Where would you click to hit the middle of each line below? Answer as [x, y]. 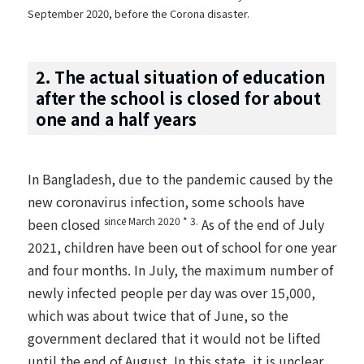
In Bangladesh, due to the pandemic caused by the [180, 178]
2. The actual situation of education [180, 76]
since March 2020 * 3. [151, 220]
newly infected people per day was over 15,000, [171, 292]
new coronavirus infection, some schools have [166, 201]
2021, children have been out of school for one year [182, 247]
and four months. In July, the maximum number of [180, 269]
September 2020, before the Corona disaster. [139, 13]
